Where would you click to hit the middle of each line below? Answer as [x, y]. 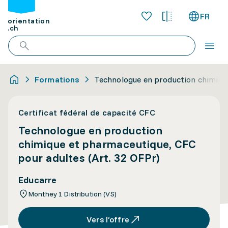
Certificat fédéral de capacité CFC [87, 112]
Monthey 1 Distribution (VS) [73, 194]
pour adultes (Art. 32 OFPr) [89, 158]
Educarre [38, 180]
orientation [29, 21]
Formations [57, 79]
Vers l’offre [108, 219]
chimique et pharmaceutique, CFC [107, 144]
